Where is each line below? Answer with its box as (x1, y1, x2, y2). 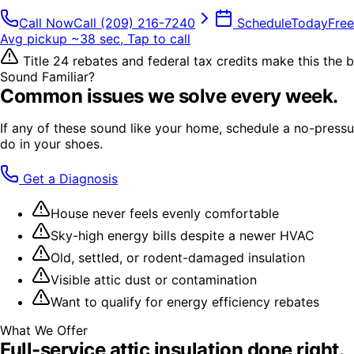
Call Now (19, 14, 73, 31)
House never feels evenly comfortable (51, 205, 279, 221)
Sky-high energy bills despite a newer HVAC (51, 227, 314, 243)
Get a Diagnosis (19, 170, 118, 186)
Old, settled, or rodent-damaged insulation (51, 249, 305, 265)
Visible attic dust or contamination (51, 271, 257, 288)
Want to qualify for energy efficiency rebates (51, 293, 319, 310)
